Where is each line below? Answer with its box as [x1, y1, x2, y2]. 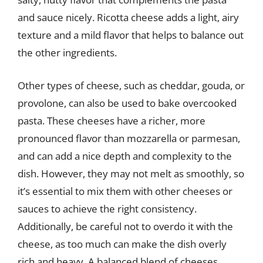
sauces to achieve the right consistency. [18, 201, 197, 215]
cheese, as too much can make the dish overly [18, 237, 227, 251]
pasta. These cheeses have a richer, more [18, 113, 205, 127]
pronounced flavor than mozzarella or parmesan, [18, 131, 240, 145]
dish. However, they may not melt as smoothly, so [18, 166, 244, 180]
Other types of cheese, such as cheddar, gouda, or [18, 78, 245, 92]
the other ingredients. [18, 46, 117, 59]
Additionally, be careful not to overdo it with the [18, 219, 233, 233]
